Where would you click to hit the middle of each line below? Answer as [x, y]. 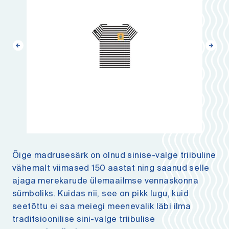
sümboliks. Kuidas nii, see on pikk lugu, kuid [100, 194]
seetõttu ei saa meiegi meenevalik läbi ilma [102, 207]
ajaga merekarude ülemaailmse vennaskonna [105, 181]
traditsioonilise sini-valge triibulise [84, 220]
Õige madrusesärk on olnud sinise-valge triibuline [114, 156]
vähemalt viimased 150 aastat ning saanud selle [111, 169]
